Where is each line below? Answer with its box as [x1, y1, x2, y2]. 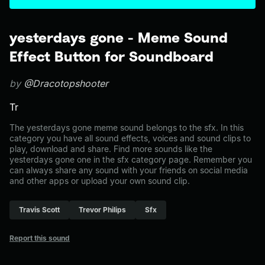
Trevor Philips [79, 205, 126, 214]
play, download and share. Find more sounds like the [9, 144, 212, 154]
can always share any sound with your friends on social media [9, 165, 248, 175]
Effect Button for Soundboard [9, 48, 214, 64]
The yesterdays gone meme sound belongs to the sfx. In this [9, 122, 244, 132]
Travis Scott [19, 205, 60, 214]
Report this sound [9, 234, 70, 243]
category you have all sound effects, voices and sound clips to [9, 133, 251, 143]
